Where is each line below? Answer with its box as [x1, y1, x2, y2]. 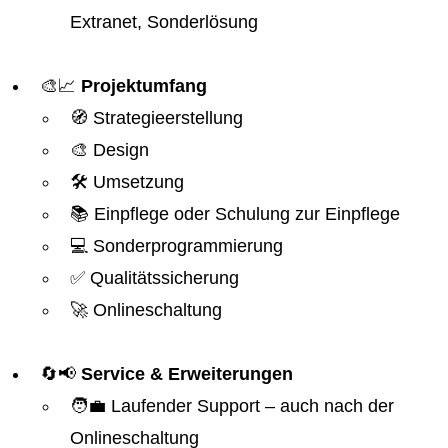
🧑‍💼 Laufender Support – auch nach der [70, 396, 394, 416]
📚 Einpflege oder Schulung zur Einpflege [70, 204, 400, 224]
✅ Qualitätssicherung [70, 268, 239, 288]
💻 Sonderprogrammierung [70, 236, 283, 256]
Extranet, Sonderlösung [70, 12, 258, 32]
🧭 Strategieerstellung [70, 108, 243, 128]
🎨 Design [70, 140, 149, 160]
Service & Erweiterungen [81, 364, 293, 384]
